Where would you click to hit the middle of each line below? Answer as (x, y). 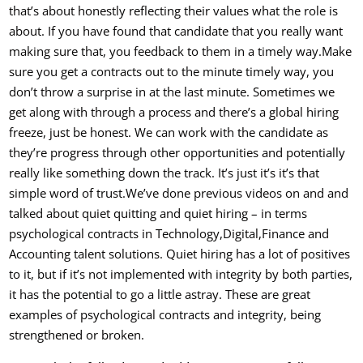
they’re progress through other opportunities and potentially (177, 152)
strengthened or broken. (77, 335)
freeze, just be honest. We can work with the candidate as (169, 132)
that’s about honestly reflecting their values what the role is (174, 11)
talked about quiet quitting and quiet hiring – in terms (158, 213)
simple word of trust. (68, 193)
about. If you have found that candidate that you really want (176, 31)
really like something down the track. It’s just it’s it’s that (164, 173)
